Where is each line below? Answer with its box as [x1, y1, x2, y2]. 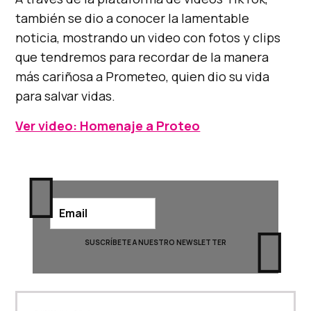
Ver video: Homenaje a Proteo [15, 117, 201, 134]
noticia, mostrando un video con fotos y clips [15, 28, 281, 46]
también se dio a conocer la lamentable [15, 9, 250, 26]
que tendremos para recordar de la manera [15, 48, 269, 65]
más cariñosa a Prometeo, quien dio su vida [15, 67, 270, 85]
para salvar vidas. [15, 87, 116, 104]
